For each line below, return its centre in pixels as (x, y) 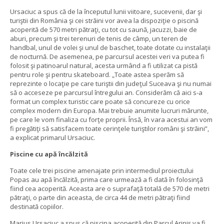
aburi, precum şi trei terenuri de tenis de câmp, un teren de (99, 38)
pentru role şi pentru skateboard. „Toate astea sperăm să (97, 74)
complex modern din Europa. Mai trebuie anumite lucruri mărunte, (109, 110)
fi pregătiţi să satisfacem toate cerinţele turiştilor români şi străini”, (109, 128)
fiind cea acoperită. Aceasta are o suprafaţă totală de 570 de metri (110, 189)
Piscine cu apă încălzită (49, 154)
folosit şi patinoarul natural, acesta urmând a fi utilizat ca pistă (104, 65)
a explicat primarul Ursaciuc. (52, 137)
